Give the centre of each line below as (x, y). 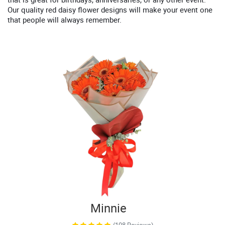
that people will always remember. (65, 20)
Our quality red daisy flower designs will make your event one (110, 10)
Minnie (108, 208)
